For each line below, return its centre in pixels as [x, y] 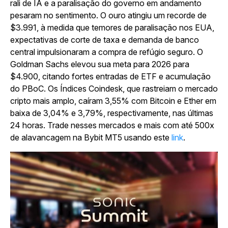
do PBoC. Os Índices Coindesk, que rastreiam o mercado [114, 89]
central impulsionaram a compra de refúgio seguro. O [107, 52]
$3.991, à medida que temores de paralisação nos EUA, [112, 27]
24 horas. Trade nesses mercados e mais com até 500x [112, 125]
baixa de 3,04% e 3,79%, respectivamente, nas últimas [112, 113]
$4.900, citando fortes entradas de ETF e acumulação [110, 76]
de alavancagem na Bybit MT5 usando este [91, 137]
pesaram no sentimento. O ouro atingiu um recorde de [108, 15]
